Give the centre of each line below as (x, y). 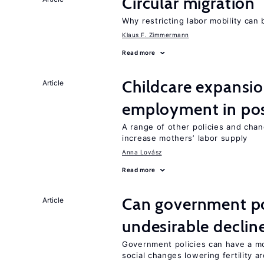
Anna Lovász (142, 152)
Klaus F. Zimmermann (156, 35)
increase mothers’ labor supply (185, 138)
